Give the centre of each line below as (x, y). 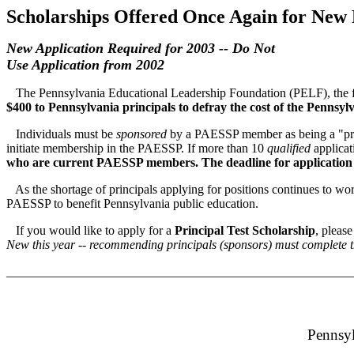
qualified (289, 148)
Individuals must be (61, 134)
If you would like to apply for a (90, 230)
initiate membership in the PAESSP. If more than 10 (137, 148)
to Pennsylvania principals (105, 107)
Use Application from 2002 (85, 65)
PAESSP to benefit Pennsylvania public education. (132, 203)
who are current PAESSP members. (102, 162)
